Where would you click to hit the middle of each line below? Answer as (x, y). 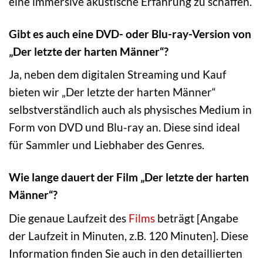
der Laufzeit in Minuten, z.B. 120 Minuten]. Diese (129, 236)
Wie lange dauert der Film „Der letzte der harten (129, 177)
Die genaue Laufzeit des (69, 218)
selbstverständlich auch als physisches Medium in (130, 110)
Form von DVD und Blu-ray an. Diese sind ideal (124, 127)
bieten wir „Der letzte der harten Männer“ (112, 92)
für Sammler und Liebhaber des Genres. (107, 145)
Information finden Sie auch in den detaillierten (126, 254)
